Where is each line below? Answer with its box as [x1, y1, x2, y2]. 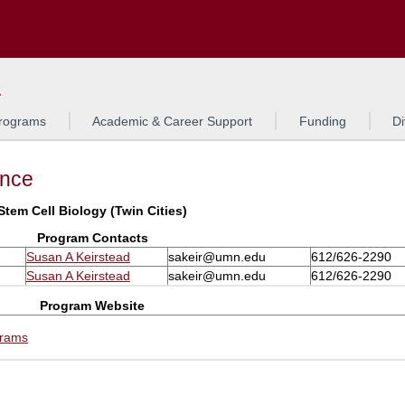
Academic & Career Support [92, 114, 253, 128]
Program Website [40, 297, 145, 313]
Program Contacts [36, 231, 148, 245]
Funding [298, 114, 346, 128]
